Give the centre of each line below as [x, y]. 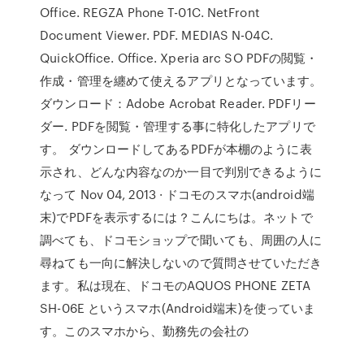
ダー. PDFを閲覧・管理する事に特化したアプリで [178, 126]
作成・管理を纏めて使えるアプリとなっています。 [181, 80]
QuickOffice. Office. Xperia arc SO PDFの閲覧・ [179, 58]
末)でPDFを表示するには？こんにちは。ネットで [176, 217]
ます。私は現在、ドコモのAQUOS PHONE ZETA [175, 285]
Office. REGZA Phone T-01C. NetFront [150, 12]
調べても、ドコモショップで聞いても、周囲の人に [181, 240]
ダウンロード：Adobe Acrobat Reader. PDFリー [178, 103]
